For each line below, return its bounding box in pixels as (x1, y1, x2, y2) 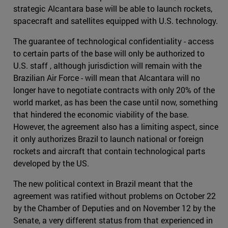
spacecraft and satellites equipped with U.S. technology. (13, 15, 218, 26)
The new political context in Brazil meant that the (13, 178, 192, 189)
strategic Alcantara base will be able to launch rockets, (13, 3, 212, 14)
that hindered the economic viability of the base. (13, 109, 189, 120)
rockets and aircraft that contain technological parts (13, 146, 205, 157)
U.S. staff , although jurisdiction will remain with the (13, 60, 202, 71)
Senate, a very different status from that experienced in (13, 215, 213, 226)
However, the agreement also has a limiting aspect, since (13, 121, 218, 132)
